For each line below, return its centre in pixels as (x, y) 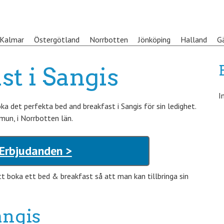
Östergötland (57, 39)
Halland (194, 39)
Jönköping (154, 39)
